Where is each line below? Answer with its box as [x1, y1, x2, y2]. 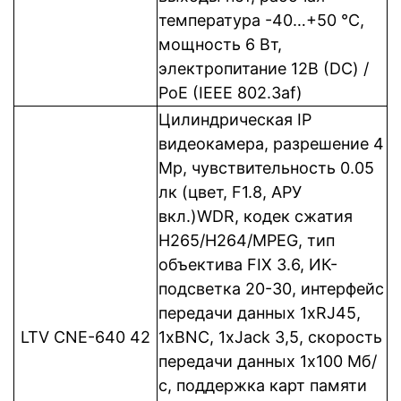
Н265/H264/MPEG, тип [158, 231, 335, 250]
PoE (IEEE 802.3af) [158, 83, 303, 102]
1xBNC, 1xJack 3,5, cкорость [158, 328, 382, 346]
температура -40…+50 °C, [158, 11, 364, 30]
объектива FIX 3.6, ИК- [158, 255, 337, 274]
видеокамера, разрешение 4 [158, 134, 384, 153]
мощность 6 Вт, [158, 35, 282, 54]
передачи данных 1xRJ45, [158, 303, 361, 322]
